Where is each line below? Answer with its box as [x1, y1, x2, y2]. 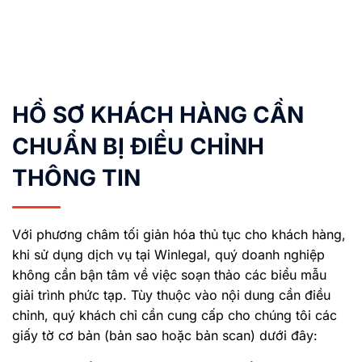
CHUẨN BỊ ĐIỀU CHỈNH [12, 132, 264, 160]
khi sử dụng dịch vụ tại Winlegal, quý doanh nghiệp [12, 246, 325, 263]
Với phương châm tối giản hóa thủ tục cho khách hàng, [12, 225, 346, 242]
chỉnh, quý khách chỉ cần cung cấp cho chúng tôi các [12, 306, 337, 323]
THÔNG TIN [12, 163, 141, 192]
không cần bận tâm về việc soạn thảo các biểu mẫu [12, 266, 326, 283]
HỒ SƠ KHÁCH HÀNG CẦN [12, 100, 304, 128]
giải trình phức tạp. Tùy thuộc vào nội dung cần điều [12, 286, 330, 303]
